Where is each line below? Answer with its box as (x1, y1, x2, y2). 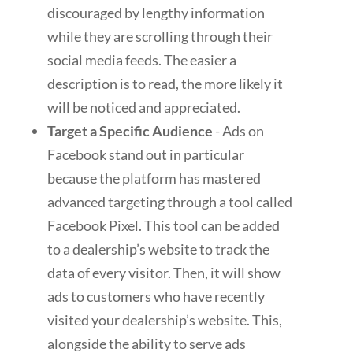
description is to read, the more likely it (47, 75, 283, 93)
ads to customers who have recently (47, 288, 265, 306)
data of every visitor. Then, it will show (47, 264, 281, 282)
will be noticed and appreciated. (47, 98, 240, 117)
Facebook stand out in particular (47, 146, 244, 164)
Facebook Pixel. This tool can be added (47, 217, 280, 235)
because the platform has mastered (47, 169, 261, 188)
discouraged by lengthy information (47, 4, 265, 22)
